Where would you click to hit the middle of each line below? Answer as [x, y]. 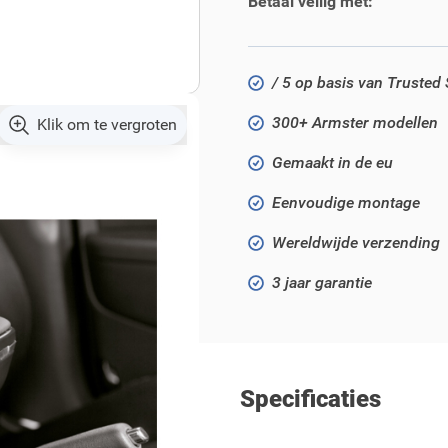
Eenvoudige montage [346, 202]
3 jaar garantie [322, 282]
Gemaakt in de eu [332, 162]
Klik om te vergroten [107, 124]
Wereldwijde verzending [356, 242]
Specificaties [310, 399]
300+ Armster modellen [355, 122]
